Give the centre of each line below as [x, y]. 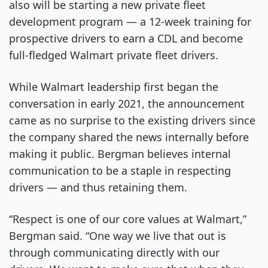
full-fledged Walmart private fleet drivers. [114, 55]
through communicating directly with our [114, 253]
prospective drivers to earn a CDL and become [126, 39]
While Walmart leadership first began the [114, 87]
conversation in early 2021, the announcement [127, 104]
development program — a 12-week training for [130, 22]
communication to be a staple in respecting [120, 171]
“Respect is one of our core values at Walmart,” [128, 219]
